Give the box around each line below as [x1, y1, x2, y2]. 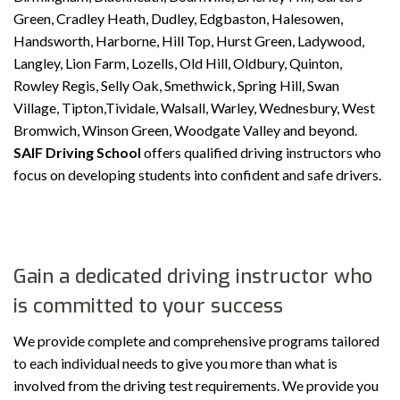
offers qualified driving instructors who [141, 144, 381, 162]
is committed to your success [13, 293, 283, 320]
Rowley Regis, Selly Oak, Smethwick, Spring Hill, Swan [13, 77, 339, 95]
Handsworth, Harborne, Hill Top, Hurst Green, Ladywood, [13, 32, 364, 50]
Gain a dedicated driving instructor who [13, 263, 372, 290]
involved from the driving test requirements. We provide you [13, 377, 379, 395]
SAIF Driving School [13, 144, 141, 162]
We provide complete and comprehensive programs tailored [13, 332, 379, 350]
